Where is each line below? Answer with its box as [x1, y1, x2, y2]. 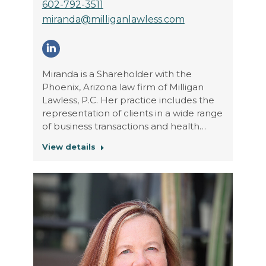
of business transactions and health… [42, 120, 206, 132]
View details [42, 141, 96, 151]
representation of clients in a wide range [42, 107, 223, 119]
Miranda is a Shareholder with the [42, 68, 192, 80]
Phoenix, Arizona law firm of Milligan [42, 81, 204, 93]
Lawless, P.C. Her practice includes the [42, 94, 214, 106]
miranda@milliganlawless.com [42, 13, 185, 25]
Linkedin [50, 48, 102, 63]
